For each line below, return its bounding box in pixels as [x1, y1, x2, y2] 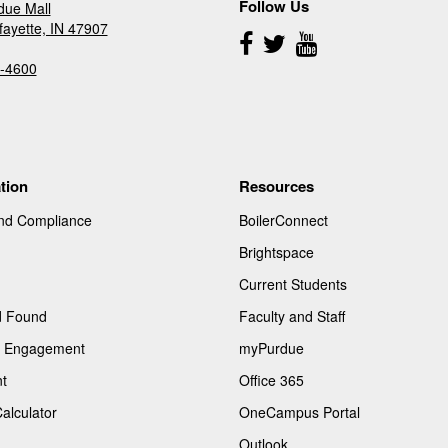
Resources [239, 174, 314, 197]
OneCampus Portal [239, 401, 360, 422]
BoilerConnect [239, 209, 328, 230]
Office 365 [239, 369, 304, 390]
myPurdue [239, 337, 304, 358]
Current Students [239, 273, 347, 294]
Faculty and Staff [239, 305, 345, 326]
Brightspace [239, 241, 314, 262]
